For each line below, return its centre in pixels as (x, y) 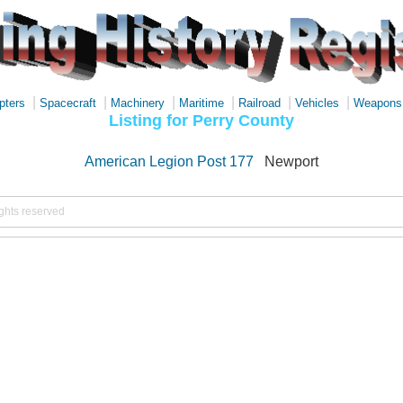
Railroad (260, 103)
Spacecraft (68, 103)
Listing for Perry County (201, 120)
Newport (291, 161)
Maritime (201, 103)
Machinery (138, 103)
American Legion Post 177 (169, 161)
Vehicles (317, 103)
